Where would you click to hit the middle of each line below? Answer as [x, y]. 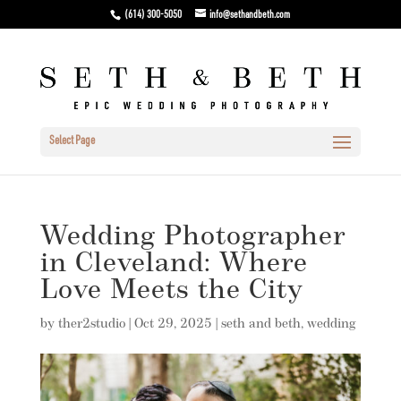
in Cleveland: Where [174, 264]
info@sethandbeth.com [250, 15]
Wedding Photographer [192, 238]
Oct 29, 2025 [173, 324]
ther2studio [91, 324]
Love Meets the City [171, 291]
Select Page [72, 142]
